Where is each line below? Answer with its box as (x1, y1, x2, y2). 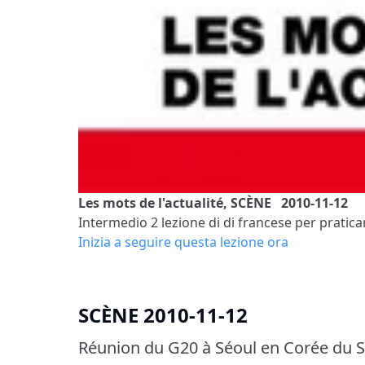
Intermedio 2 (78, 213, 158, 231)
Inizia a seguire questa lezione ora (78, 232, 288, 251)
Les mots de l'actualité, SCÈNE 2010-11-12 (78, 193, 348, 212)
